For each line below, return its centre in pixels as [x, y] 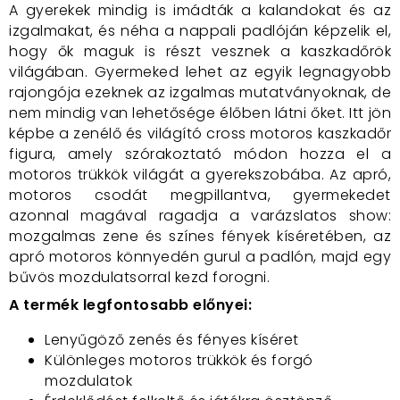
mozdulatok [88, 381]
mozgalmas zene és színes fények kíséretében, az [200, 236]
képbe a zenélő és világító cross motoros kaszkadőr [200, 133]
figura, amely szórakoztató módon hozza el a [200, 154]
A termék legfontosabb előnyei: [130, 305]
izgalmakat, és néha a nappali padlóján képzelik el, [200, 31]
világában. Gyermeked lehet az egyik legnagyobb [200, 72]
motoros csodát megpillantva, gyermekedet [200, 195]
